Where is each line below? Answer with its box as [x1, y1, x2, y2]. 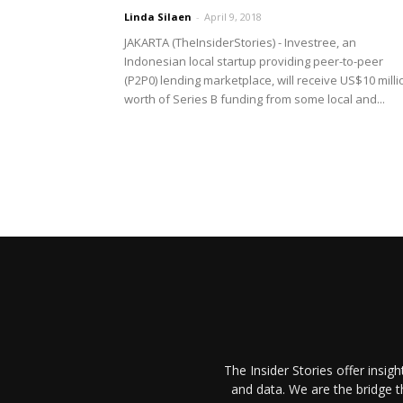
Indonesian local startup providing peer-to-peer [124, 53, 383, 69]
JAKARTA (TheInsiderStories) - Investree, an [124, 34, 356, 50]
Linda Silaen [124, 10, 192, 23]
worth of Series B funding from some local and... [124, 91, 385, 107]
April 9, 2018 [204, 10, 262, 23]
